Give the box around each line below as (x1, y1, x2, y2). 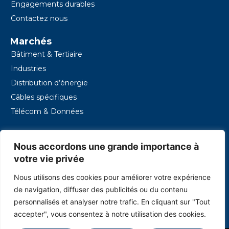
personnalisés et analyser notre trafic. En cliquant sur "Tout (14, 197, 210, 206)
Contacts (10, 129, 54, 140)
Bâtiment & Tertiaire (11, 50, 82, 59)
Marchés (10, 36, 52, 47)
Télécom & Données (11, 107, 83, 116)
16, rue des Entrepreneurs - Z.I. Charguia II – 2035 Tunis (23, 141, 218, 150)
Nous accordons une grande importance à (14, 141, 199, 152)
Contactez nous (11, 14, 67, 23)
